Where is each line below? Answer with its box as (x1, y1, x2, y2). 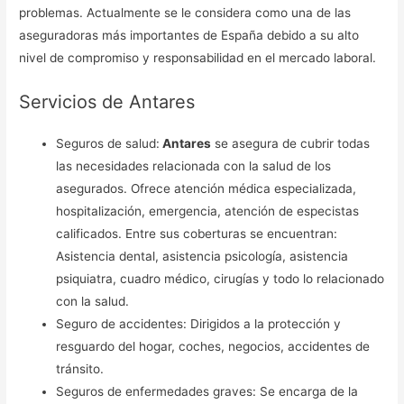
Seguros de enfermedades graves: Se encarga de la (56, 384, 359, 399)
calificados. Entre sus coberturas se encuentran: (56, 226, 338, 242)
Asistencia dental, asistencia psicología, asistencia (56, 249, 349, 264)
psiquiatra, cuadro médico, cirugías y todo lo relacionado (56, 271, 385, 287)
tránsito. (56, 362, 105, 377)
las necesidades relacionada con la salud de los (56, 159, 332, 174)
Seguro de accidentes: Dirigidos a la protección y (56, 317, 342, 332)
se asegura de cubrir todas (211, 136, 371, 151)
